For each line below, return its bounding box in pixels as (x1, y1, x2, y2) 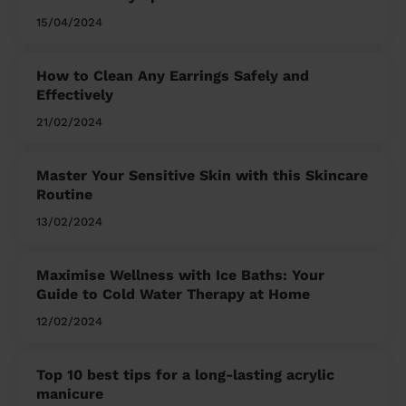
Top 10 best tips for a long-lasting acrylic (36, 366, 334, 384)
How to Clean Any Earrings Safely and (36, 67, 309, 85)
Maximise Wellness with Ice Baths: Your (36, 266, 324, 285)
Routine (36, 186, 92, 204)
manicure (36, 385, 103, 403)
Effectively (36, 86, 113, 104)
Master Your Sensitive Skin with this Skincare (36, 167, 368, 185)
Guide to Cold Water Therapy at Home (36, 285, 310, 304)
